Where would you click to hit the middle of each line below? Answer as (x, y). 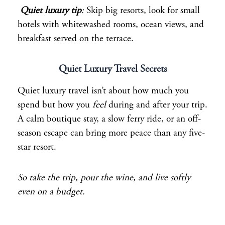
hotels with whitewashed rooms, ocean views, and (111, 25)
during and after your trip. (157, 105)
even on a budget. (51, 192)
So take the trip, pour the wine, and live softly (104, 178)
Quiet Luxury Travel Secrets (113, 69)
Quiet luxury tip (51, 11)
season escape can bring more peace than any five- (111, 133)
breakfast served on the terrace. (76, 39)
